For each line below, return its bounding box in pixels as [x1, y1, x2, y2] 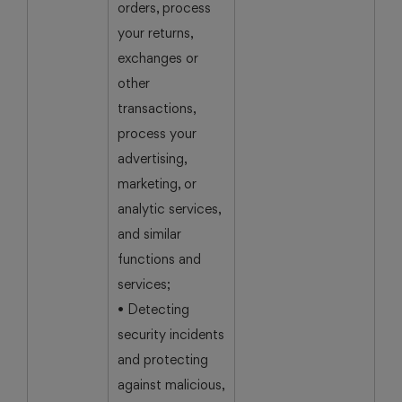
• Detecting [118, 301, 189, 318]
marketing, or [118, 175, 197, 192]
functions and [118, 250, 201, 267]
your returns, [118, 24, 194, 41]
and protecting [118, 351, 208, 368]
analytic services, [118, 200, 222, 217]
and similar [118, 225, 181, 242]
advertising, [118, 150, 188, 167]
